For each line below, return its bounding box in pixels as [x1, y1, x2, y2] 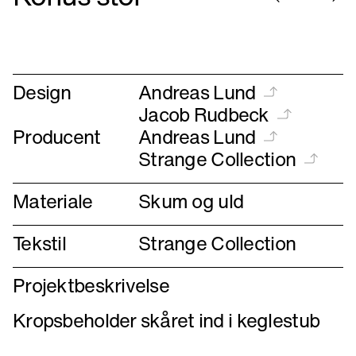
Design [13, 77, 72, 106]
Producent [13, 122, 101, 151]
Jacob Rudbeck [138, 99, 269, 129]
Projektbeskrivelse [13, 270, 170, 300]
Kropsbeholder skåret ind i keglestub [13, 305, 320, 335]
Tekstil [13, 228, 66, 257]
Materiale [13, 186, 93, 215]
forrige [268, 41, 308, 60]
